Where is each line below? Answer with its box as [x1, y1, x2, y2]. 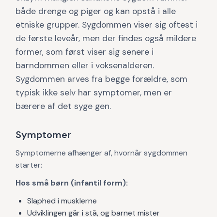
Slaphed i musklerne [27, 196, 97, 206]
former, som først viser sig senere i [15, 46, 154, 57]
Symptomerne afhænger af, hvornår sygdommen [15, 148, 187, 158]
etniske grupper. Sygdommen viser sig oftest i [15, 19, 198, 30]
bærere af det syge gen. [15, 101, 111, 111]
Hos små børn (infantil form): [15, 178, 128, 188]
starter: [15, 160, 42, 170]
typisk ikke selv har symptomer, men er [15, 87, 172, 98]
